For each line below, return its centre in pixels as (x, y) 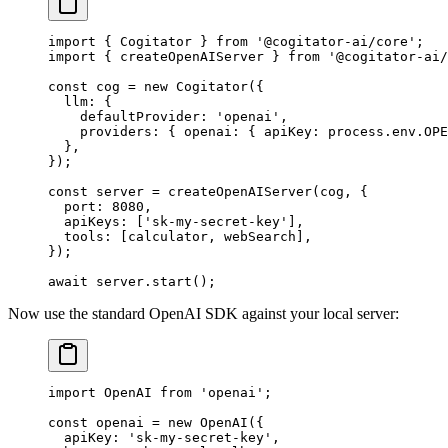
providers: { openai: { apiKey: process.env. (236, 132)
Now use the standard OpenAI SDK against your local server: (203, 314)
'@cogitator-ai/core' (332, 42)
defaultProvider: (132, 117)
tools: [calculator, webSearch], (180, 237)
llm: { (80, 102)
